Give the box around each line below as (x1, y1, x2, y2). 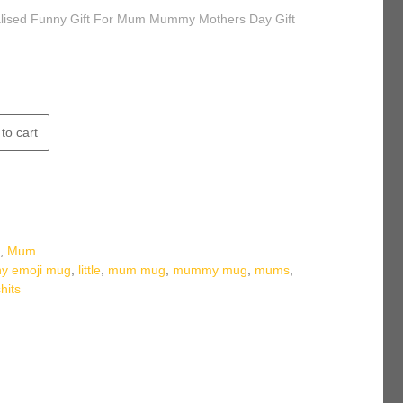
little (78, 262, 102, 277)
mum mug (108, 262, 166, 277)
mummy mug (173, 262, 248, 277)
